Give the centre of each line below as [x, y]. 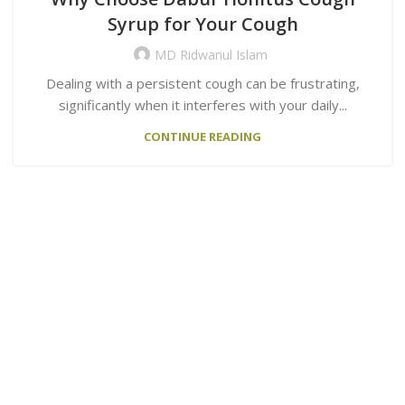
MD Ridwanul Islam [211, 54]
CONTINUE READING [202, 136]
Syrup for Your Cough [202, 24]
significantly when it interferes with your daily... [202, 104]
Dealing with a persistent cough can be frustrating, [202, 83]
